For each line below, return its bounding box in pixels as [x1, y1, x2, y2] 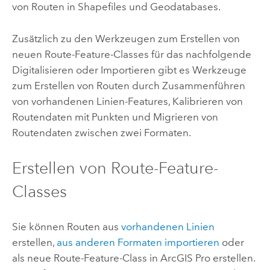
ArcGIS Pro [160, 252, 210, 265]
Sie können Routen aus [11, 221, 121, 233]
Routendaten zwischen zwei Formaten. [11, 126, 191, 139]
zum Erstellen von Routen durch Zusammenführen [11, 79, 245, 92]
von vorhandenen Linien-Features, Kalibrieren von [11, 95, 243, 107]
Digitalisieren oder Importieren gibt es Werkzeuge [11, 63, 246, 76]
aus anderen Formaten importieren [56, 236, 219, 249]
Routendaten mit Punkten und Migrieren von [11, 110, 218, 123]
